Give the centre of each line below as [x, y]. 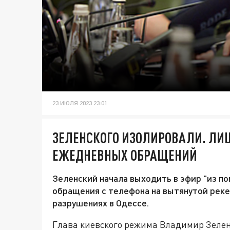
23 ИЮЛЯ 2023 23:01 [80, 103]
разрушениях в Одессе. [101, 203]
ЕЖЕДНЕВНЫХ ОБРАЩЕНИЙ [125, 155]
